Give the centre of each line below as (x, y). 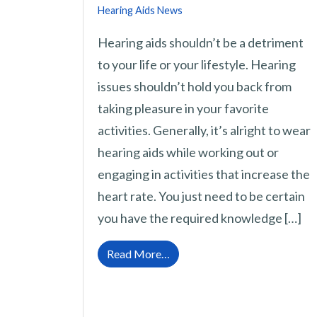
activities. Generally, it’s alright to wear (204, 131)
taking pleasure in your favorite (183, 109)
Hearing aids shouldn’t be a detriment (201, 43)
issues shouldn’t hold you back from (195, 87)
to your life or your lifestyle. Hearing (197, 65)
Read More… (138, 254)
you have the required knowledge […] (200, 218)
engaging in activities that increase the (204, 174)
